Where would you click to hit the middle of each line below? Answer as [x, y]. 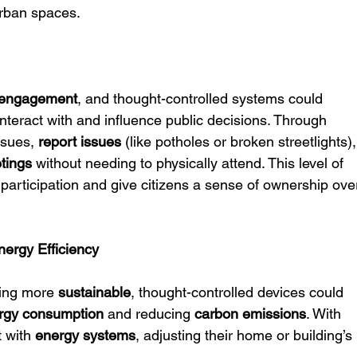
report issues [80, 141]
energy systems [86, 335]
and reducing [149, 314]
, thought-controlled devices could [239, 292]
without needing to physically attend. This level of [190, 163]
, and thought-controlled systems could [202, 98]
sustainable [95, 292]
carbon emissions [251, 314]
